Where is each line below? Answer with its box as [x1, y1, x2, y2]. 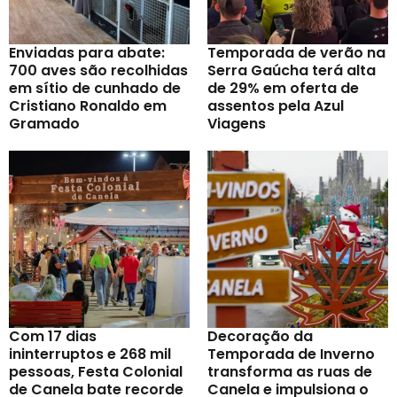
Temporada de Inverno [207, 344, 375, 365]
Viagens [207, 113, 266, 135]
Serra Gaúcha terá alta [207, 60, 376, 82]
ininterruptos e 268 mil [9, 344, 171, 365]
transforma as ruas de [207, 362, 372, 383]
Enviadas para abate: [9, 43, 165, 64]
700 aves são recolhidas [9, 60, 188, 82]
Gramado [9, 113, 80, 135]
